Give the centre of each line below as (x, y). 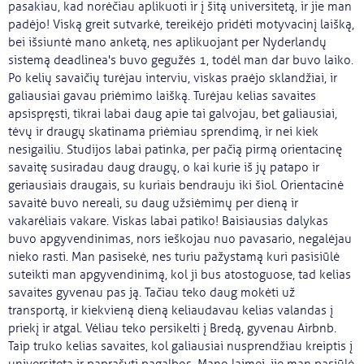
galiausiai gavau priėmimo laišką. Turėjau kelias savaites (162, 96)
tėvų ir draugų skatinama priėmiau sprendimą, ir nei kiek (163, 132)
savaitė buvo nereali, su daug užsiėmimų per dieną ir (153, 203)
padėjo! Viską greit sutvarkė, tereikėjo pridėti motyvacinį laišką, (181, 24)
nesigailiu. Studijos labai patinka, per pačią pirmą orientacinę (175, 149)
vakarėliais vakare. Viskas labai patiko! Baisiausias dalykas (168, 221)
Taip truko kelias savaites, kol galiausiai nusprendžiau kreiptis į (180, 346)
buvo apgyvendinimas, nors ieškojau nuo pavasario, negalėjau (180, 239)
